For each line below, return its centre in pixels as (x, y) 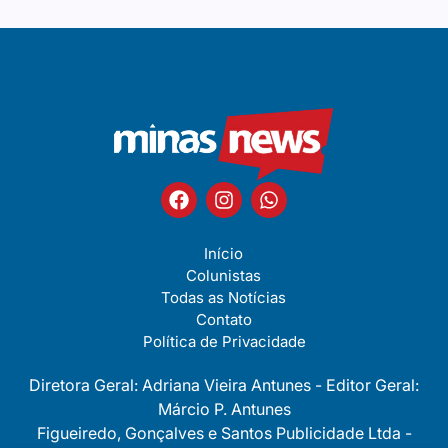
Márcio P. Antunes (224, 408)
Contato (223, 319)
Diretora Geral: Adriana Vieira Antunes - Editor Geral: (224, 384)
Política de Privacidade (224, 341)
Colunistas (223, 275)
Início (223, 253)
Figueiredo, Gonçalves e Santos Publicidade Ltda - (224, 432)
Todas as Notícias (223, 297)
